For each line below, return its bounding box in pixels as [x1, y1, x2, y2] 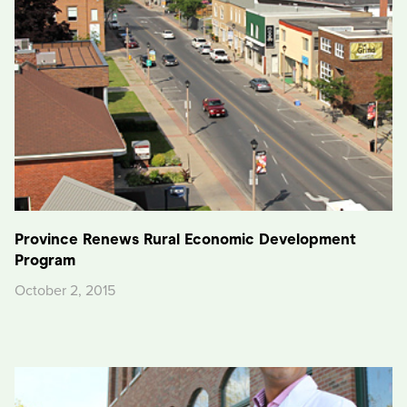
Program [15, 250, 75, 270]
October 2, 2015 [15, 281, 115, 300]
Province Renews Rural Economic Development [15, 229, 356, 249]
